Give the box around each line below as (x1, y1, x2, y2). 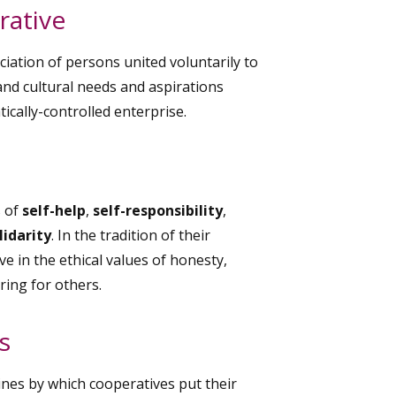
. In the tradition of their (51, 225, 210, 245)
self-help (22, 200, 86, 220)
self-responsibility (93, 200, 223, 220)
